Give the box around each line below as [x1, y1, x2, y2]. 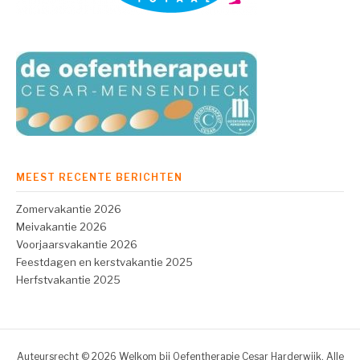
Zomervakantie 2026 [16, 202, 121, 215]
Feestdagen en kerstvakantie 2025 [16, 255, 193, 268]
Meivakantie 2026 [16, 219, 107, 233]
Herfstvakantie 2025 [16, 272, 121, 286]
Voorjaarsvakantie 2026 [16, 237, 137, 251]
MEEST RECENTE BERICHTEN [16, 170, 182, 183]
